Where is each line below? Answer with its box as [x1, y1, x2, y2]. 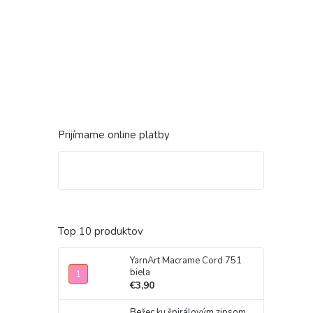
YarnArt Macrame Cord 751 [130, 254, 242, 267]
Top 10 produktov [58, 224, 143, 238]
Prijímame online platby [58, 128, 170, 142]
